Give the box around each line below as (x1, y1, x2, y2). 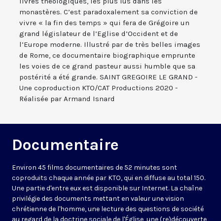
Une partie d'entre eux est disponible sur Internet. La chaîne (12, 184, 202, 193)
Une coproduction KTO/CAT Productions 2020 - (19, 83, 178, 93)
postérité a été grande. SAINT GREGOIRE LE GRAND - (19, 73, 197, 82)
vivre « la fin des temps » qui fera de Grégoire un (19, 18, 189, 28)
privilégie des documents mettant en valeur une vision (12, 194, 184, 203)
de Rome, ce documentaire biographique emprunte (19, 51, 195, 60)
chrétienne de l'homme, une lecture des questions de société (12, 205, 204, 214)
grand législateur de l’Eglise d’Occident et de (19, 29, 178, 38)
